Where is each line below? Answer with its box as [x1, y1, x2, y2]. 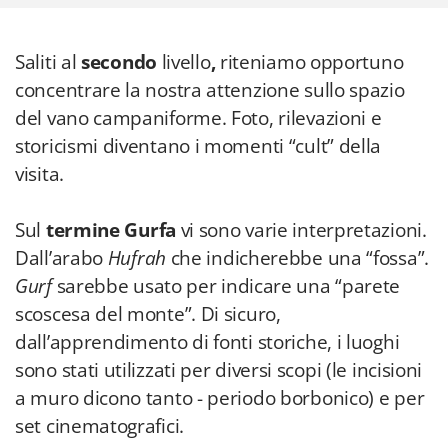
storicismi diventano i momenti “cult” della [15, 133, 382, 159]
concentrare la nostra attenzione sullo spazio [15, 77, 405, 103]
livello [161, 49, 211, 75]
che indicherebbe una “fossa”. [165, 245, 429, 271]
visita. [15, 161, 64, 187]
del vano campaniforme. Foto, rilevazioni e [15, 105, 382, 131]
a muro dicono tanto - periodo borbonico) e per [15, 385, 425, 411]
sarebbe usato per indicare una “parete [51, 273, 401, 299]
